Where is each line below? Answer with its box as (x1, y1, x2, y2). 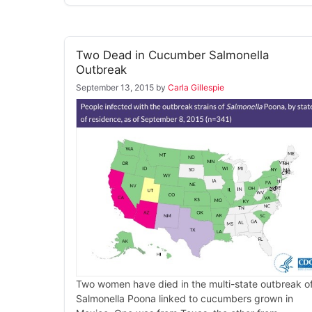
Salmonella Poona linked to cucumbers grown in (76, 292, 293, 304)
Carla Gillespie (168, 82, 224, 93)
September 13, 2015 (76, 82, 154, 93)
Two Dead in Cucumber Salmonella (76, 48, 269, 63)
